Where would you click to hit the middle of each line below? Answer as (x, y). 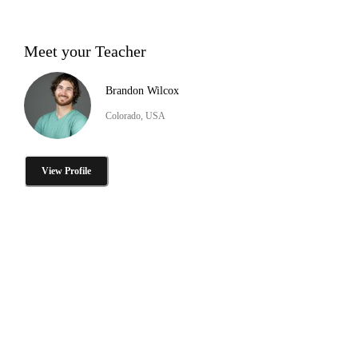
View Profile (66, 171)
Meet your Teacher (85, 51)
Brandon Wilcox (142, 90)
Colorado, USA (135, 115)
